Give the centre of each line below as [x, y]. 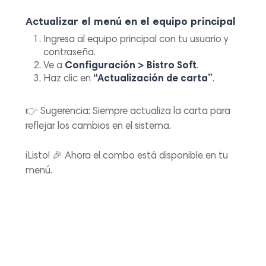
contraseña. [70, 53]
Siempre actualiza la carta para [161, 112]
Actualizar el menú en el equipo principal [131, 22]
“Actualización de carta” [153, 79]
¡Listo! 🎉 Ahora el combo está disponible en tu [127, 157]
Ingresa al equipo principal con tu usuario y [136, 40]
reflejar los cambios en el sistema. [99, 126]
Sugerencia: [66, 112]
